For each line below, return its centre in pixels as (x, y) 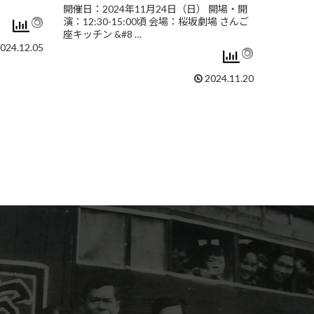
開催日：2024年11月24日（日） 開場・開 (155, 9)
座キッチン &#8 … (102, 34)
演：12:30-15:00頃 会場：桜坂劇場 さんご (156, 22)
